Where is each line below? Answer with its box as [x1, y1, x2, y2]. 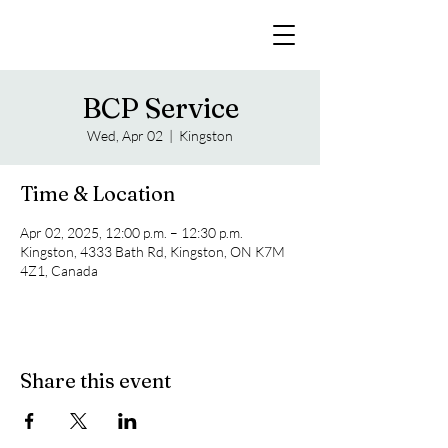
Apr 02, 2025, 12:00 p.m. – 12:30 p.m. [20, 224, 243, 241]
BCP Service [81, 91, 239, 125]
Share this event [20, 368, 171, 393]
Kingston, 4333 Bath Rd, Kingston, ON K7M [20, 243, 285, 260]
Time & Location [20, 181, 175, 206]
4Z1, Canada [20, 262, 98, 279]
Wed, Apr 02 [87, 127, 163, 144]
